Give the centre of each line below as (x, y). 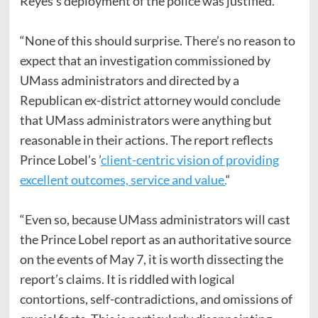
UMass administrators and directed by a (129, 80)
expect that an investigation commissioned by (145, 60)
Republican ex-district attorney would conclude (150, 100)
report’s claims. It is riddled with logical (127, 279)
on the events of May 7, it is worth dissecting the (151, 259)
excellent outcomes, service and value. (122, 179)
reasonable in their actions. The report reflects (146, 139)
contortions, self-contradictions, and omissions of (156, 298)
